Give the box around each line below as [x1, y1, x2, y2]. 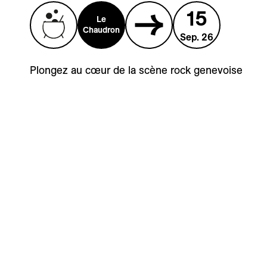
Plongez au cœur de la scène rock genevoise [30, 63, 243, 77]
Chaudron [83, 24, 120, 35]
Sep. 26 [180, 30, 213, 43]
